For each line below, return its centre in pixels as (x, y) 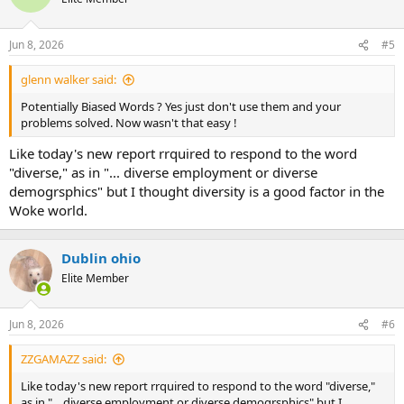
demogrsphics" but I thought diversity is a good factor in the (197, 191)
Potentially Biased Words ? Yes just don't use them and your (181, 106)
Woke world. (48, 210)
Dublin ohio (101, 257)
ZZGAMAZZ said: (64, 359)
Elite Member (95, 278)
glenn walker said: (69, 79)
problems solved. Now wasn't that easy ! (129, 123)
